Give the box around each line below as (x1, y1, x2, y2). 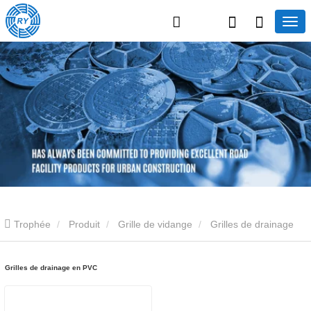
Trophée (14, 218, 51, 230)
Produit (69, 218, 100, 230)
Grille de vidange (118, 218, 192, 230)
